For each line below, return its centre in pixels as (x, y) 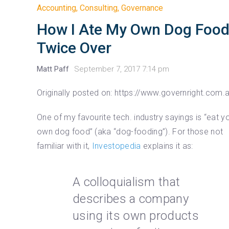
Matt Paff (53, 69)
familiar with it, (64, 146)
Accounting (56, 8)
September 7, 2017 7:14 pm (122, 69)
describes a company (131, 199)
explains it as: (168, 146)
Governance (142, 8)
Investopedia (117, 146)
